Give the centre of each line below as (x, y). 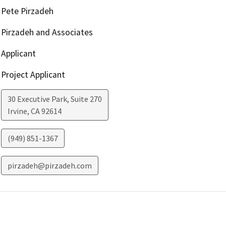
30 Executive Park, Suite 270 (54, 99)
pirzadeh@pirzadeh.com (49, 166)
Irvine (17, 111)
